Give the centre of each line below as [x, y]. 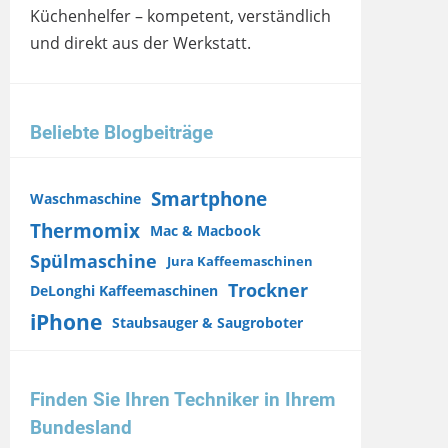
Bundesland [81, 427]
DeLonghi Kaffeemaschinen [124, 290]
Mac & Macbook [205, 230]
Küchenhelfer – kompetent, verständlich [180, 16]
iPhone [66, 322]
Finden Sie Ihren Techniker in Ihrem [182, 399]
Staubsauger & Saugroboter [207, 322]
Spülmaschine [93, 261]
